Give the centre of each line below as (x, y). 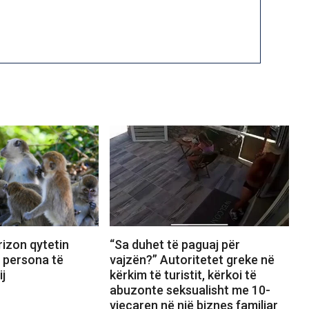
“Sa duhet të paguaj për (175, 245)
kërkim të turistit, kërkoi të (183, 275)
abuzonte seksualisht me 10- (190, 290)
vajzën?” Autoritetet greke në (192, 260)
